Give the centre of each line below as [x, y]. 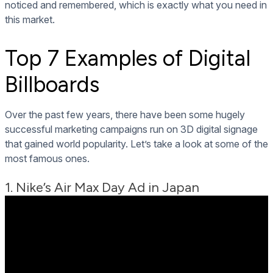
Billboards [52, 84]
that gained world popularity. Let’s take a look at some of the [136, 144]
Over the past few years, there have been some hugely [125, 114]
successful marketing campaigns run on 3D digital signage [131, 129]
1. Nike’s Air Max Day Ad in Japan [102, 187]
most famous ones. [47, 158]
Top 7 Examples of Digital [128, 58]
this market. [30, 19]
